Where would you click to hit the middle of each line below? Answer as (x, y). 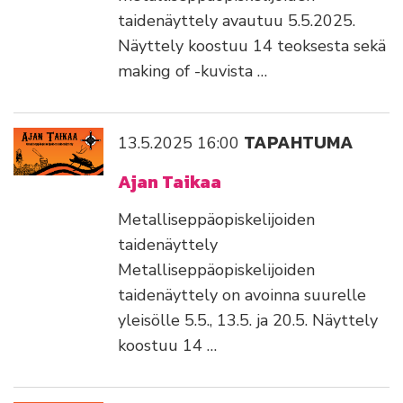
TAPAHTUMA (299, 143)
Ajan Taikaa (170, 182)
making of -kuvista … (193, 72)
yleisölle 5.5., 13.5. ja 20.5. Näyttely (248, 321)
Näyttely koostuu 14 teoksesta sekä (252, 46)
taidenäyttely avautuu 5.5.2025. (237, 21)
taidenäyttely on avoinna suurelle (242, 296)
